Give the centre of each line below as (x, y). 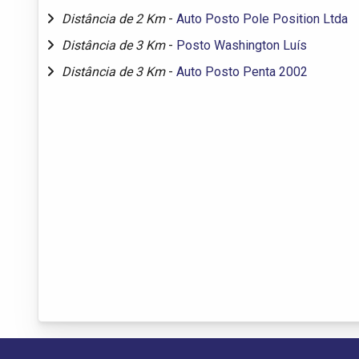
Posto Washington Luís (242, 45)
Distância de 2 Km (115, 18)
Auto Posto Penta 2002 (242, 71)
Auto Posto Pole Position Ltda (262, 18)
